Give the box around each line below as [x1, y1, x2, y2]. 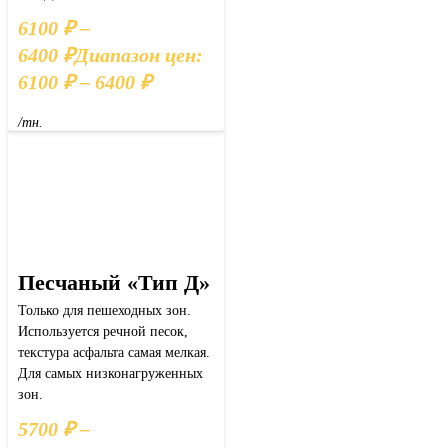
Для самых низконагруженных [18, 366, 203, 382]
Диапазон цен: [75, 43, 203, 66]
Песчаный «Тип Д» [18, 270, 210, 296]
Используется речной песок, [18, 324, 188, 340]
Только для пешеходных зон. [18, 303, 191, 319]
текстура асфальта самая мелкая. [18, 345, 210, 361]
